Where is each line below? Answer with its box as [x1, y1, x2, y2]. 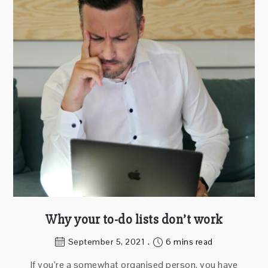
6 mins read [163, 236, 213, 248]
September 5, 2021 [68, 236, 145, 248]
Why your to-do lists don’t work [45, 212, 223, 229]
